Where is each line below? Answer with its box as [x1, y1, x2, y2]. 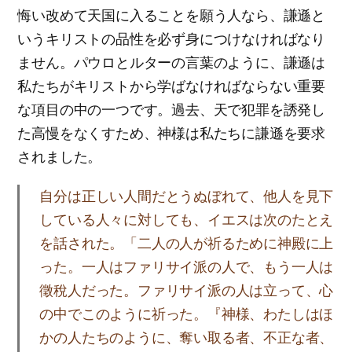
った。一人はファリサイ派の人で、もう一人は [39, 258, 334, 275]
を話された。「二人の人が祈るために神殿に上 [39, 235, 334, 251]
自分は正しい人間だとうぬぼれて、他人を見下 [39, 188, 334, 204]
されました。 [17, 148, 102, 165]
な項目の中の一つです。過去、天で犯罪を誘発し [17, 101, 325, 118]
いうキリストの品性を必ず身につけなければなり [17, 31, 325, 47]
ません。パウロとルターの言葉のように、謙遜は [17, 54, 325, 71]
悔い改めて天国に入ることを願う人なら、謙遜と [17, 7, 325, 24]
